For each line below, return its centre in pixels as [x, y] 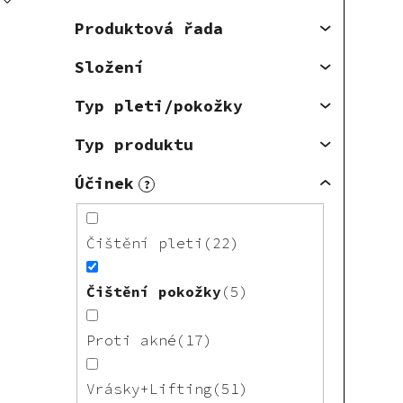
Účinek [104, 183]
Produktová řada [149, 28]
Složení [109, 67]
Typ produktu [134, 144]
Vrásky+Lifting [149, 389]
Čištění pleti [145, 243]
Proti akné [131, 340]
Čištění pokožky [154, 292]
